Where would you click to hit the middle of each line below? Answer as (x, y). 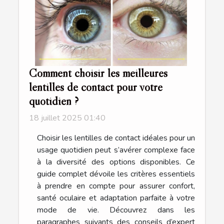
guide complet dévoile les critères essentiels (116, 174)
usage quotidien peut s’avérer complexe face (116, 150)
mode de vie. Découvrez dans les (116, 210)
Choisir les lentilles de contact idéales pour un (116, 138)
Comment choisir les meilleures (98, 73)
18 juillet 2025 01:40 (67, 118)
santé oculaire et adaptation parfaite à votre (116, 198)
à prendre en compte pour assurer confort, (116, 186)
